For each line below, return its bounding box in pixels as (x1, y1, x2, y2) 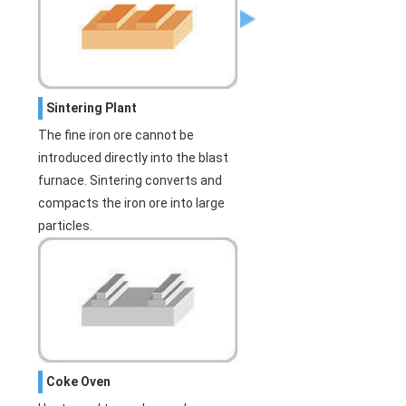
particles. (38, 218, 93, 234)
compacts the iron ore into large (38, 196, 226, 211)
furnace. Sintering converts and (38, 173, 223, 188)
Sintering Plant (46, 101, 138, 116)
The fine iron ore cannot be (38, 128, 195, 143)
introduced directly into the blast (38, 150, 229, 166)
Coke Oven (46, 373, 111, 389)
